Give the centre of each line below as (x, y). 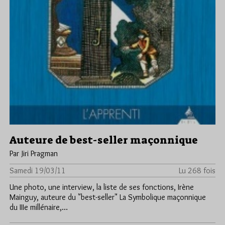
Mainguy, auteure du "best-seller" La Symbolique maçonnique (108, 197)
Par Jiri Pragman (34, 154)
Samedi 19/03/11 (38, 171)
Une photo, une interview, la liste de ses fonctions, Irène (102, 187)
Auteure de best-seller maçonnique (104, 140)
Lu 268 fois (197, 171)
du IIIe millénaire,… (39, 207)
